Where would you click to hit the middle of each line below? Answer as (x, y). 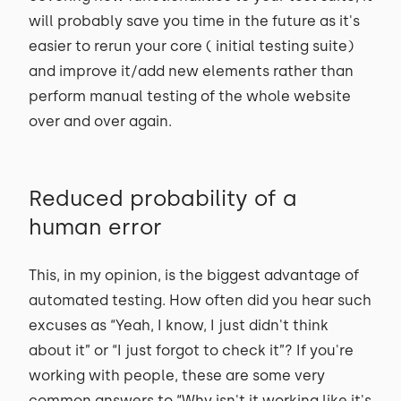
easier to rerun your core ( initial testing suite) (191, 46)
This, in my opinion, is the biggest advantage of (194, 275)
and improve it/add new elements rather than (191, 71)
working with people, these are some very (177, 375)
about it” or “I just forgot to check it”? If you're (191, 350)
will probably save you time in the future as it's (194, 21)
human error (95, 227)
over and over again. (100, 121)
